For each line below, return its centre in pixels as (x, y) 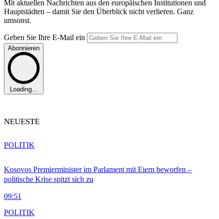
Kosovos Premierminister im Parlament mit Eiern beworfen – (98, 170)
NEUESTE (22, 122)
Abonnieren (24, 48)
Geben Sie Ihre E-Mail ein (45, 38)
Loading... (24, 89)
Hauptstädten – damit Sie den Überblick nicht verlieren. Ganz (99, 12)
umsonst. (18, 21)
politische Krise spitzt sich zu (49, 179)
